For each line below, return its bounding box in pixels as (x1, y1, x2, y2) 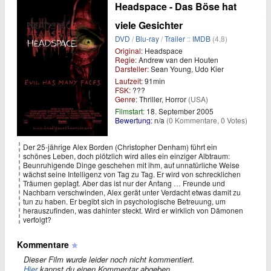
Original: (115, 45, 143, 56)
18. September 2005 (145, 106, 214, 116)
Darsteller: (115, 64, 149, 74)
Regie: (115, 54, 137, 65)
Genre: (115, 94, 137, 104)
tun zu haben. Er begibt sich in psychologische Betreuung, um (23, 195, 226, 206)
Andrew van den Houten (137, 54, 218, 65)
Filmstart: (115, 106, 145, 116)
